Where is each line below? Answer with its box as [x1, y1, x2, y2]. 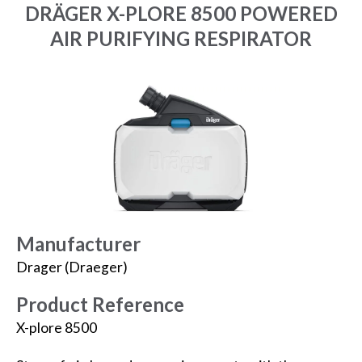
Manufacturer [16, 232, 141, 256]
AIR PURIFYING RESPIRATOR [50, 27, 312, 51]
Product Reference [16, 293, 184, 317]
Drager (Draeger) [16, 259, 128, 276]
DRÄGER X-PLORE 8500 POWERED [24, 2, 338, 26]
